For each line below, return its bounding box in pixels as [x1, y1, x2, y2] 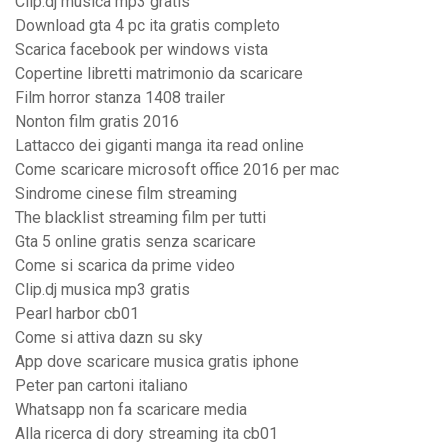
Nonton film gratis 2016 [15, 112, 179, 132]
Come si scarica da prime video [15, 256, 235, 276]
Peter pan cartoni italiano [15, 376, 188, 396]
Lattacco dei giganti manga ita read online [15, 136, 304, 156]
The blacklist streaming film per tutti [15, 208, 266, 228]
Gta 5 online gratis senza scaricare [15, 232, 256, 252]
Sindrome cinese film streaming [15, 184, 237, 204]
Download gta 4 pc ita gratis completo [15, 16, 280, 36]
